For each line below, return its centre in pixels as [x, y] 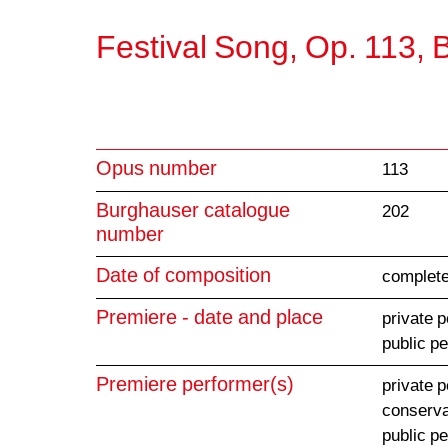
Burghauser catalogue [193, 212]
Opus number [156, 170]
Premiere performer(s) [195, 386]
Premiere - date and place [209, 319]
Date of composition [183, 277]
